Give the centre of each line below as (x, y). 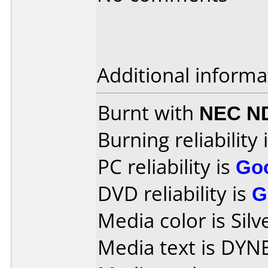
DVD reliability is (175, 194)
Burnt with (148, 113)
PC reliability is (167, 167)
